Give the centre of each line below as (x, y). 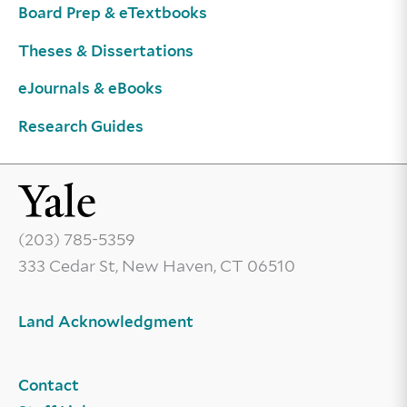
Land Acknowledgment (106, 321)
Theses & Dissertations (106, 50)
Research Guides (81, 126)
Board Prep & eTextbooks (113, 13)
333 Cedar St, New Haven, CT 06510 (157, 266)
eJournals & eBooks (90, 89)
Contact (49, 385)
